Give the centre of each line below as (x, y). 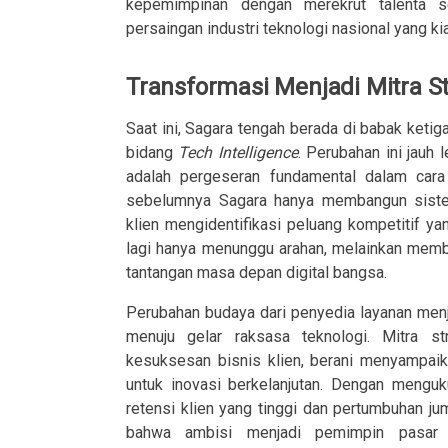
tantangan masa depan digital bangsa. (256, 272)
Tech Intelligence (235, 152)
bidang (149, 152)
